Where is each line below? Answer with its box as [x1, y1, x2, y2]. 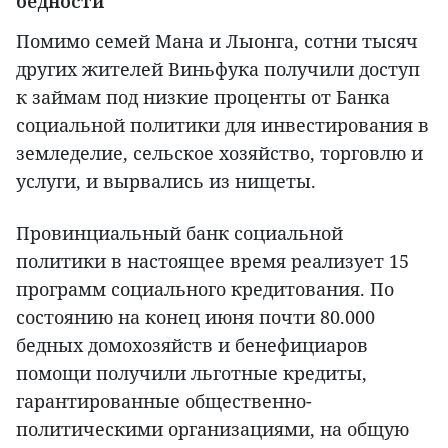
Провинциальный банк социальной [16, 221, 343, 245]
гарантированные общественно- [16, 389, 312, 413]
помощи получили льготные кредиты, [16, 361, 367, 385]
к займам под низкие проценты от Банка [16, 85, 390, 109]
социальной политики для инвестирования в [16, 113, 429, 137]
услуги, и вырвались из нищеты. [16, 169, 316, 193]
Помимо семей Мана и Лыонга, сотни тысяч [16, 29, 418, 53]
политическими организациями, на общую [16, 417, 409, 441]
